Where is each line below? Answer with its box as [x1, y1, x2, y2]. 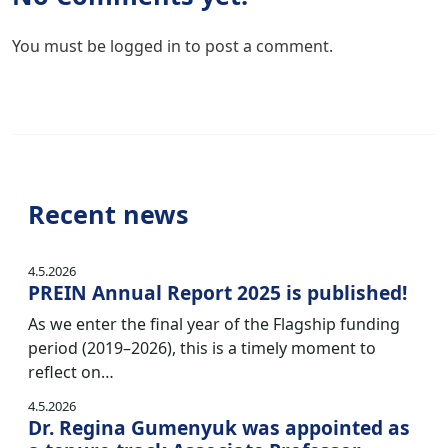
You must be [12, 35, 110, 57]
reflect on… [28, 361, 114, 383]
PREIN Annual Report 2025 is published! [28, 279, 407, 306]
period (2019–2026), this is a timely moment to [28, 337, 376, 359]
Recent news [28, 197, 189, 231]
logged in [110, 35, 181, 57]
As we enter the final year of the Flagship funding [28, 313, 400, 335]
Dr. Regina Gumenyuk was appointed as [28, 414, 410, 441]
